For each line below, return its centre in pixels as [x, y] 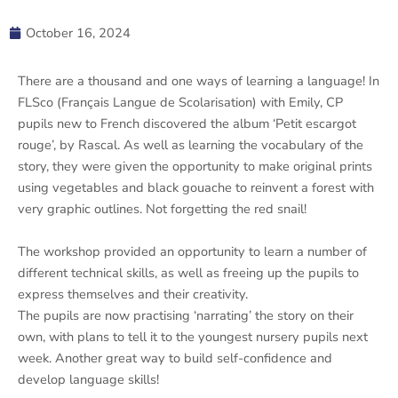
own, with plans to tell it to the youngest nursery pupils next [193, 336]
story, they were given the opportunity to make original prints [195, 167]
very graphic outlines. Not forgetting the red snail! [162, 209]
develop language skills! [88, 379]
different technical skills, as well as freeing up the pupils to [188, 272]
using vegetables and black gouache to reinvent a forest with [196, 188]
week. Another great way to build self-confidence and [175, 358]
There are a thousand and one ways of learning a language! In [199, 81]
